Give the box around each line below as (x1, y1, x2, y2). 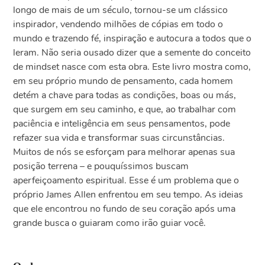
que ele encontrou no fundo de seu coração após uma (13, 202, 236, 216)
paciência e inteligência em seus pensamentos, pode (13, 117, 231, 131)
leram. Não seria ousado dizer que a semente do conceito (13, 46, 251, 60)
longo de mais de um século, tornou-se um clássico (13, 4, 228, 17)
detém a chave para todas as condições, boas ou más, (13, 89, 237, 102)
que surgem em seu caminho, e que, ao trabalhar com (13, 103, 237, 117)
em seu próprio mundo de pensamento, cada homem (13, 75, 234, 88)
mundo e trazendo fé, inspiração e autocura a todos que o (13, 32, 252, 46)
